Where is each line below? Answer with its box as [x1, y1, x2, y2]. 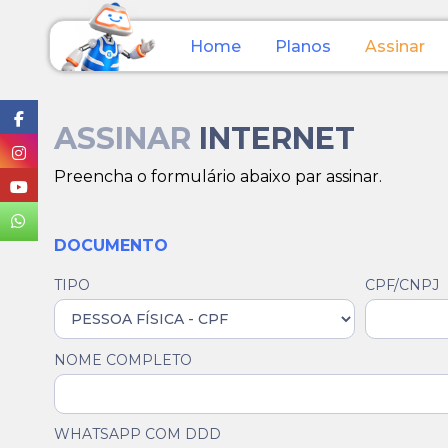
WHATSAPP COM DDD [54, 424, 221, 443]
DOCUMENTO [54, 236, 168, 255]
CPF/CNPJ [365, 276, 440, 294]
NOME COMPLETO [54, 350, 192, 369]
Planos [275, 36, 331, 56]
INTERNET [199, 120, 355, 157]
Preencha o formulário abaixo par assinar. [54, 167, 382, 186]
